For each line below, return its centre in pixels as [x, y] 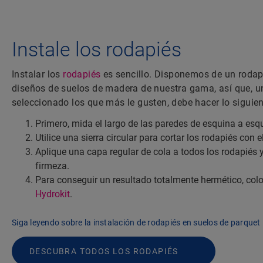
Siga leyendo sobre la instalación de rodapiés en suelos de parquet [136, 223]
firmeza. [52, 166]
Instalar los [38, 75]
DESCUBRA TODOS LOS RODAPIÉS [104, 252]
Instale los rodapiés [97, 50]
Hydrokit [53, 194]
